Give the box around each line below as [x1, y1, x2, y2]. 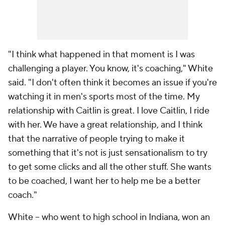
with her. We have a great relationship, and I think [8, 119, 202, 131]
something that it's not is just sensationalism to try [8, 147, 207, 159]
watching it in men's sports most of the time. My [8, 91, 200, 102]
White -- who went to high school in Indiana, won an [8, 211, 210, 223]
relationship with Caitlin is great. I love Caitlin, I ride [8, 105, 209, 117]
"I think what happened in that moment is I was [8, 49, 195, 60]
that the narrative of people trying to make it [8, 133, 185, 145]
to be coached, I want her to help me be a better [8, 175, 200, 187]
